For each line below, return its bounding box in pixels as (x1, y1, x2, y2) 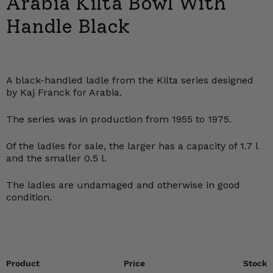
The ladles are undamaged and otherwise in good (6, 179, 240, 191)
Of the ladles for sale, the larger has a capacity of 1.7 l (6, 140, 258, 152)
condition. (6, 191, 52, 203)
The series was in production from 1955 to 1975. (6, 113, 232, 125)
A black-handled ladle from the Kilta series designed (6, 74, 253, 86)
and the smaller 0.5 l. (6, 152, 107, 164)
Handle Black (6, 15, 130, 38)
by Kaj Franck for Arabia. (6, 87, 122, 98)
